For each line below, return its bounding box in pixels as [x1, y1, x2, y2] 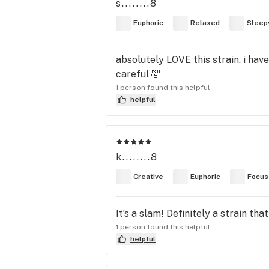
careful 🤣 [116, 68, 161, 80]
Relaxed [190, 19, 220, 28]
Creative [133, 172, 163, 181]
